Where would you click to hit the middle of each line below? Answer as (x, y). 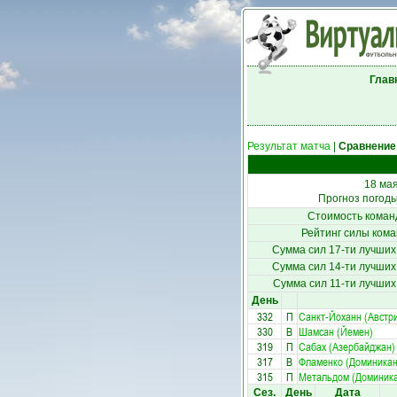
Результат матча (289, 146)
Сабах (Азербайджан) (347, 346)
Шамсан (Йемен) (336, 331)
